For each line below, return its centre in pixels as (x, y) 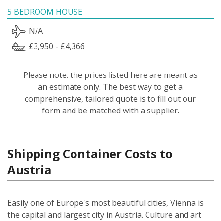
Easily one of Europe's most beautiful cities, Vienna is (106, 203)
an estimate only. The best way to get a (110, 87)
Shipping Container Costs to (90, 153)
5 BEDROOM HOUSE (45, 12)
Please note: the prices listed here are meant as (110, 75)
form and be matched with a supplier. (110, 110)
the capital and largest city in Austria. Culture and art (104, 214)
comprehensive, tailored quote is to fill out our (110, 98)
